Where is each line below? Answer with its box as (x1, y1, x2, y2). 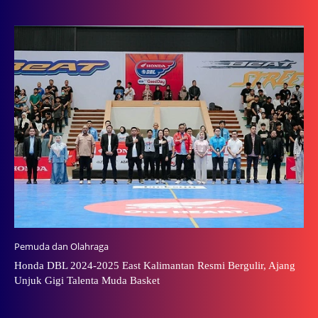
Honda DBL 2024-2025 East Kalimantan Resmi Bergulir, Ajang (14, 260, 295, 272)
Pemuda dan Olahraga (14, 240, 109, 253)
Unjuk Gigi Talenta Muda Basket (14, 275, 160, 287)
